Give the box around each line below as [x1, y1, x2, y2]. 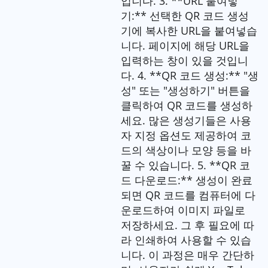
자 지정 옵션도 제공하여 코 [120, 127, 251, 142]
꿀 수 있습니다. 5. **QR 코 [120, 157, 250, 172]
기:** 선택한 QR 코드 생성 [120, 8, 249, 23]
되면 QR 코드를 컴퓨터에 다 [120, 187, 255, 202]
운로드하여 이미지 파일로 [120, 202, 245, 217]
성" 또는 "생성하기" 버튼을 [120, 83, 250, 98]
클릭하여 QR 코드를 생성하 [120, 98, 252, 112]
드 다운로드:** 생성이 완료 [120, 172, 252, 187]
